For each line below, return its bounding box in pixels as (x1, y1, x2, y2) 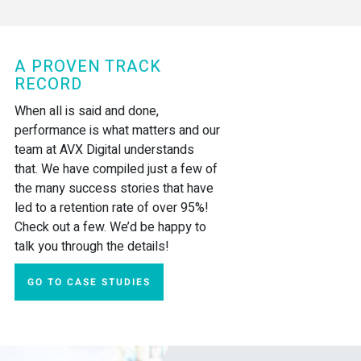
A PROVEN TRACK (14, 54, 161, 78)
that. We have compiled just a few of (14, 159, 218, 179)
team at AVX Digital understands (14, 139, 194, 160)
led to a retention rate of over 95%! (14, 197, 209, 218)
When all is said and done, (14, 101, 159, 121)
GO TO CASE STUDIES (27, 274, 151, 289)
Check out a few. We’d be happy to (14, 217, 206, 237)
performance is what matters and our (14, 120, 220, 140)
